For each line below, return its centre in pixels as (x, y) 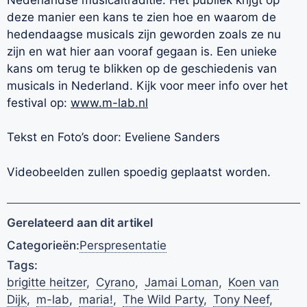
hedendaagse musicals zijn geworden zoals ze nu (144, 34)
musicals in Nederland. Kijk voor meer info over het (147, 85)
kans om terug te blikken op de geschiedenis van (142, 68)
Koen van (254, 282)
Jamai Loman (182, 282)
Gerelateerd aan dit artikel (80, 222)
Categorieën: (43, 245)
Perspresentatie (123, 245)
